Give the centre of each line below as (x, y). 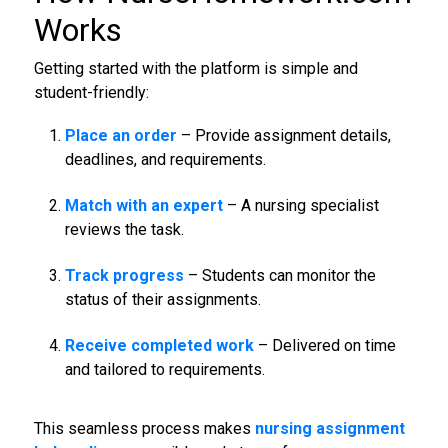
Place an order (120, 135)
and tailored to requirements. (164, 369)
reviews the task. (124, 229)
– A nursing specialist (300, 205)
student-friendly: (91, 92)
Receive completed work (159, 345)
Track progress (124, 275)
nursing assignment (329, 428)
